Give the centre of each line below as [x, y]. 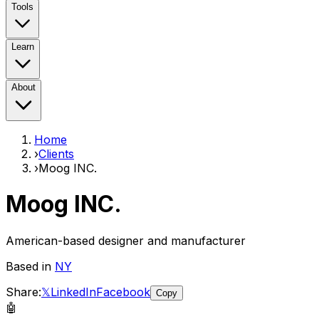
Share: [23, 292]
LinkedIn [73, 292]
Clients [56, 154]
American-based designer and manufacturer [126, 240]
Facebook [123, 292]
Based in [30, 266]
